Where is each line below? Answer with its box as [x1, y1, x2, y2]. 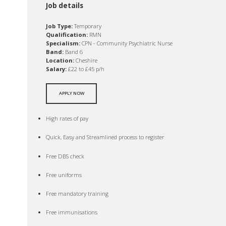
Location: [46, 56, 75, 64]
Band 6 [64, 47, 83, 55]
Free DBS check [46, 152, 85, 160]
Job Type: [46, 22, 73, 30]
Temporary [73, 22, 102, 30]
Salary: [46, 65, 67, 73]
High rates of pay [46, 115, 89, 123]
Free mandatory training [46, 189, 109, 197]
